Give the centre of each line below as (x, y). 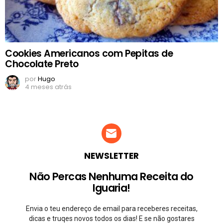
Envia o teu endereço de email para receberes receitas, (111, 209)
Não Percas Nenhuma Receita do (111, 177)
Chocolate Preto (42, 64)
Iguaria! (111, 188)
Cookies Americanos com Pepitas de (89, 54)
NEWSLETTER (111, 156)
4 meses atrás (48, 87)
